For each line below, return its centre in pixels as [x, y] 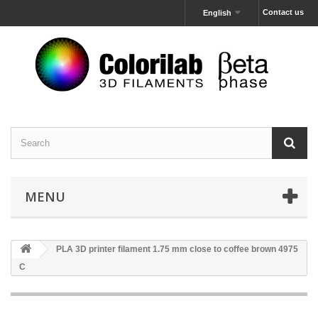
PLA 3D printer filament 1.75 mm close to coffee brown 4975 [176, 249]
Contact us [283, 12]
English [218, 13]
